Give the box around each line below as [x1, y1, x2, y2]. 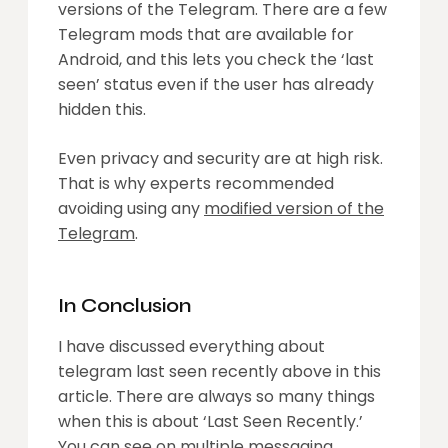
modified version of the [204, 196, 384, 220]
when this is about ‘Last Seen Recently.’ [58, 409, 363, 433]
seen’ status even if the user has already [58, 72, 374, 96]
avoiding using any [58, 196, 204, 220]
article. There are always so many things [58, 384, 375, 408]
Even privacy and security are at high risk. [58, 146, 383, 170]
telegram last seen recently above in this [58, 359, 381, 383]
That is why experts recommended [58, 171, 334, 195]
